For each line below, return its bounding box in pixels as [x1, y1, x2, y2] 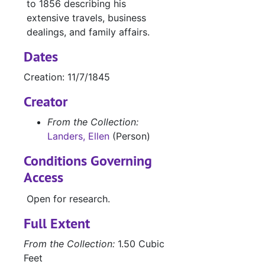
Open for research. [27, 193, 110, 205]
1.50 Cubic [115, 238, 164, 250]
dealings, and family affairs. [27, 26, 150, 38]
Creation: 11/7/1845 [24, 71, 110, 83]
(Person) [109, 130, 150, 143]
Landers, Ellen [47, 130, 109, 143]
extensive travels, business [27, 12, 146, 24]
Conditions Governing [24, 151, 152, 170]
